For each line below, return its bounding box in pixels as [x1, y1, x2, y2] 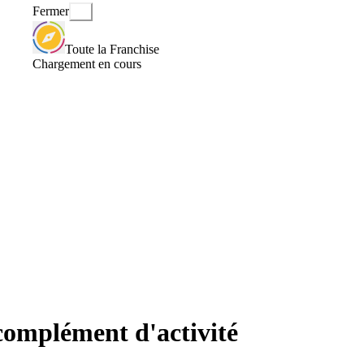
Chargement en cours [32, 56, 141, 71]
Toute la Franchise [65, 41, 159, 56]
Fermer [32, 4, 69, 19]
